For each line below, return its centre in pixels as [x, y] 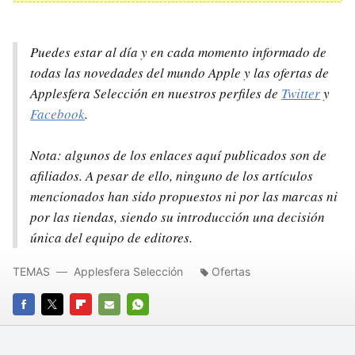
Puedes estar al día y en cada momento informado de [178, 52]
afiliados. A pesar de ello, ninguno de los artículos [172, 176]
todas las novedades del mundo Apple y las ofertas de [179, 73]
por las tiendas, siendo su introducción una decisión [177, 217]
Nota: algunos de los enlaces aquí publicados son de [178, 155]
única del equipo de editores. [111, 237]
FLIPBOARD [99, 327]
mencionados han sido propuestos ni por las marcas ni [184, 196]
